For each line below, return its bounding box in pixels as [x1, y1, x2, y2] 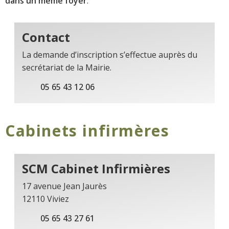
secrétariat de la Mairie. [22, 61, 111, 73]
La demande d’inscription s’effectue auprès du [22, 49, 197, 60]
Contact [22, 28, 70, 45]
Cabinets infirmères [5, 120, 170, 141]
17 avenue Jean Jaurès [22, 180, 107, 192]
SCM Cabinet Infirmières [22, 159, 170, 177]
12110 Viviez [22, 193, 69, 204]
